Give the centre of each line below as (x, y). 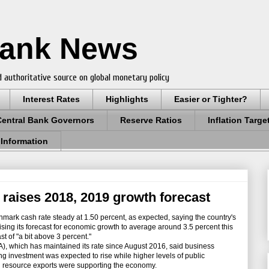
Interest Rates (51, 99)
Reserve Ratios (151, 120)
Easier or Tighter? (211, 99)
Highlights (127, 99)
